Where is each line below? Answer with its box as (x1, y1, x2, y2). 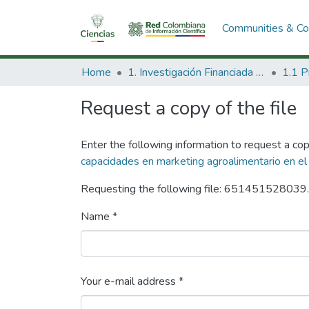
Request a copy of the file (81, 95, 297, 121)
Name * (81, 209, 117, 224)
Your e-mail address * (81, 274, 183, 289)
